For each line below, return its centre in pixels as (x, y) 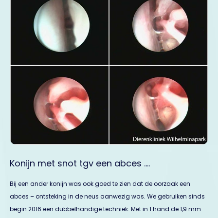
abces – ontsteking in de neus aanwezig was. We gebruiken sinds (107, 196)
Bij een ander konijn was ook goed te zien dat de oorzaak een (100, 183)
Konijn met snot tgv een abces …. (80, 163)
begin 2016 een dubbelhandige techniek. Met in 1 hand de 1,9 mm (105, 209)
